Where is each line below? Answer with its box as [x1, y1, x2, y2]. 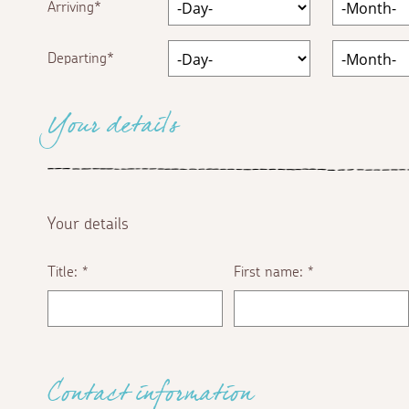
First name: [234, 264, 308, 279]
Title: [47, 264, 82, 279]
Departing [47, 50, 107, 66]
